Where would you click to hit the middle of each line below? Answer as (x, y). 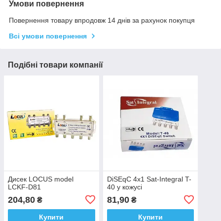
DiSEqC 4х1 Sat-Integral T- (149, 179)
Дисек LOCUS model (41, 179)
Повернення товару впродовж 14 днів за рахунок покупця (102, 20)
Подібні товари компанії (55, 65)
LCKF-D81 (24, 187)
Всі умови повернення (48, 36)
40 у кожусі (124, 187)
